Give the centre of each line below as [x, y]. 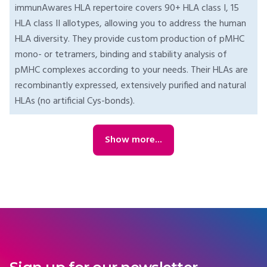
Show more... [133, 140]
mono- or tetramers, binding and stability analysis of [121, 55]
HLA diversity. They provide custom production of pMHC [130, 40]
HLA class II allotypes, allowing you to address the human [131, 24]
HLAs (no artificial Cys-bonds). [77, 102]
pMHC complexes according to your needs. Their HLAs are [131, 71]
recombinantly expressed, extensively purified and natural [131, 86]
